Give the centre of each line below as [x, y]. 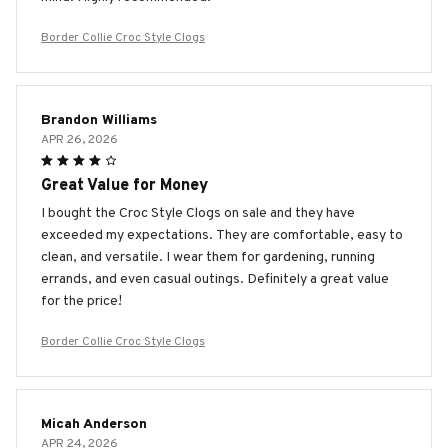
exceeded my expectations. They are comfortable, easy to [222, 235]
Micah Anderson [94, 424]
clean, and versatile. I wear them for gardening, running [208, 257]
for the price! [81, 301]
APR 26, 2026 [79, 139]
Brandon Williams [99, 120]
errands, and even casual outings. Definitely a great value [215, 279]
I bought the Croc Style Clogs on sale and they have [198, 213]
